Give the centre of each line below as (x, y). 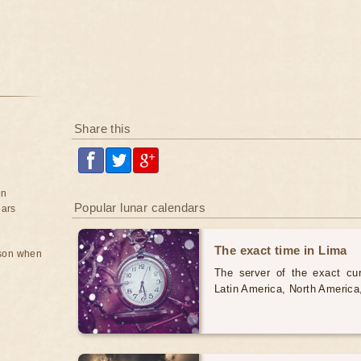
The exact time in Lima (281, 250)
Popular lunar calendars (140, 207)
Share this (102, 129)
